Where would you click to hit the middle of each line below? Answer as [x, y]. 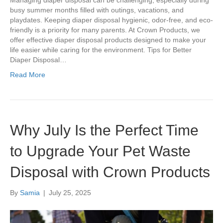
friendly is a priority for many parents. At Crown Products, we [105, 30]
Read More [28, 75]
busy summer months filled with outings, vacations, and [97, 10]
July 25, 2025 [70, 193]
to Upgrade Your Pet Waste [100, 151]
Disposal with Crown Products [110, 172]
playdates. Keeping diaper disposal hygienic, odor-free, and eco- [111, 20]
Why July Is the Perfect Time [104, 130]
